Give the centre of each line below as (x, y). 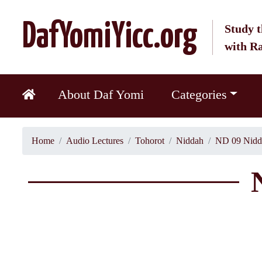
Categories (199, 94)
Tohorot (149, 141)
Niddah (189, 141)
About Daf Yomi (101, 94)
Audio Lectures (94, 141)
